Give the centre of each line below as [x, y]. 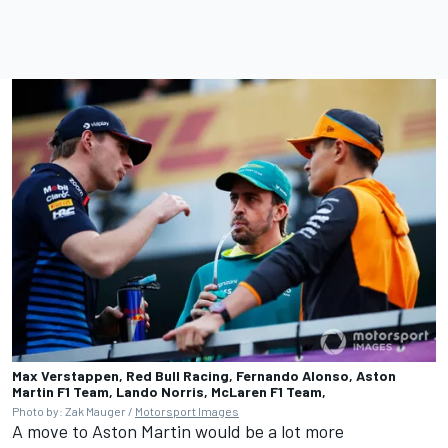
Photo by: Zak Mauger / [73, 410]
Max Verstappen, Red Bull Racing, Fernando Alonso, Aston [204, 375]
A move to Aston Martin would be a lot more [178, 430]
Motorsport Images [187, 410]
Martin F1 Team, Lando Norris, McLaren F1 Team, [169, 391]
